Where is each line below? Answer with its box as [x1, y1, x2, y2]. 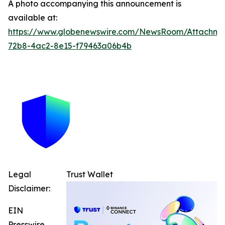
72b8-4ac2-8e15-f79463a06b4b [8, 41, 132, 51]
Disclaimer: [8, 183, 50, 193]
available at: [8, 13, 57, 23]
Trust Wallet [66, 169, 113, 179]
